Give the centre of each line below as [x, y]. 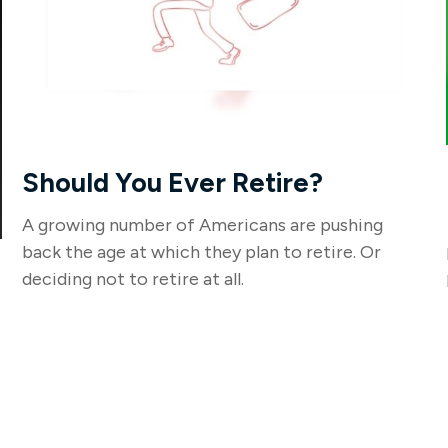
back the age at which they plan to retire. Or [202, 251]
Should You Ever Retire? [173, 182]
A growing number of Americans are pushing [203, 224]
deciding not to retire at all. [133, 278]
